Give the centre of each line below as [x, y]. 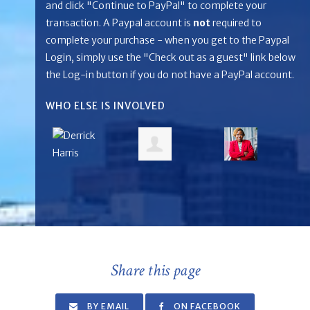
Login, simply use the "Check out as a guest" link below [171, 57]
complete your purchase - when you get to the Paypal [167, 40]
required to [236, 23]
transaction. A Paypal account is [119, 23]
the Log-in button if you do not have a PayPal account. [171, 75]
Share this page [155, 270]
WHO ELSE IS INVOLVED [106, 106]
